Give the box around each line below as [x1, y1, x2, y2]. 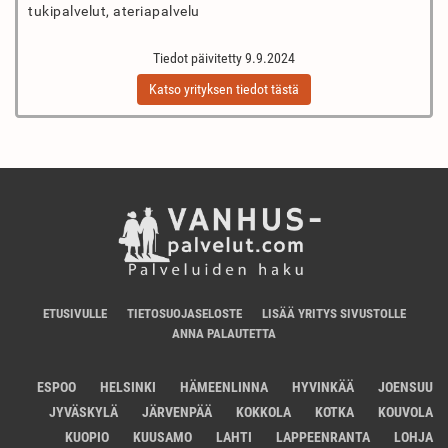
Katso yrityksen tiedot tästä [149, 81, 299, 97]
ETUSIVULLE [42, 306, 107, 322]
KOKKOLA [236, 404, 291, 421]
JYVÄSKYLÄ [49, 404, 118, 421]
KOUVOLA [378, 404, 433, 421]
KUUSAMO [133, 429, 192, 446]
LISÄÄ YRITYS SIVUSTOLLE [261, 306, 406, 322]
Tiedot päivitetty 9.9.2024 [153, 50, 295, 66]
